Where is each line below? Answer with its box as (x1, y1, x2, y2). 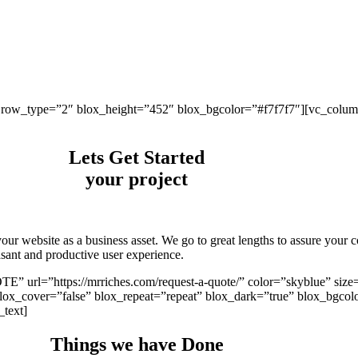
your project (86, 168, 188, 189)
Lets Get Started (69, 146, 205, 168)
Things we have (50, 333, 181, 355)
